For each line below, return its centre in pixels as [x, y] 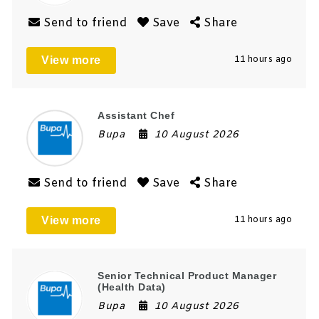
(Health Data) [132, 287]
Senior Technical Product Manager [187, 275]
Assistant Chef [136, 115]
